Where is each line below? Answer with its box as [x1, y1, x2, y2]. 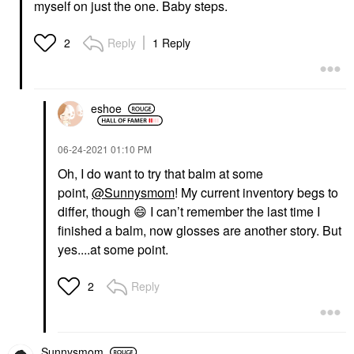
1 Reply [153, 34, 190, 51]
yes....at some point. [58, 239, 171, 258]
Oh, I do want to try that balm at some [58, 164, 263, 183]
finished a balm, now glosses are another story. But [58, 220, 341, 239]
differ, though [58, 201, 134, 220]
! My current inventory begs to [175, 183, 338, 201]
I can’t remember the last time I [147, 201, 320, 220]
